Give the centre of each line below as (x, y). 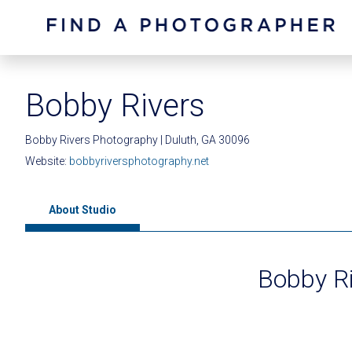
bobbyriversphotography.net (139, 161)
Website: (47, 161)
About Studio (82, 210)
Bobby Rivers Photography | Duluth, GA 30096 (137, 140)
